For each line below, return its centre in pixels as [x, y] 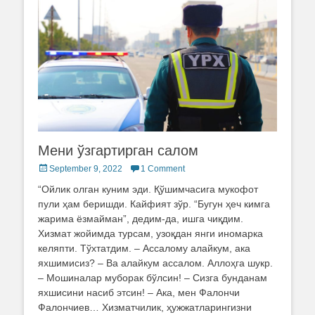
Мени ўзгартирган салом [118, 151]
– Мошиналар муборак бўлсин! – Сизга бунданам [153, 278]
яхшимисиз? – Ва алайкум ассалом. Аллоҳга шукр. [155, 263]
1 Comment [163, 169]
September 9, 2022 [86, 169]
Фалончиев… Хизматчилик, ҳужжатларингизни [145, 308]
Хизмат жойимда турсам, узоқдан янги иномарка [150, 234]
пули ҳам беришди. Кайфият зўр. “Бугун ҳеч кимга [154, 204]
